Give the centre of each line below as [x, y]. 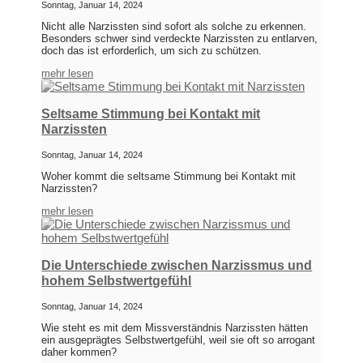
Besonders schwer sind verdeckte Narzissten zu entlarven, [180, 39]
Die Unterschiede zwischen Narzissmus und [177, 266]
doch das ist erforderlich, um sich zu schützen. [152, 51]
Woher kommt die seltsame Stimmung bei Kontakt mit [169, 177]
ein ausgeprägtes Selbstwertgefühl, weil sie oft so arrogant [179, 340]
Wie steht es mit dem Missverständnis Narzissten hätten [175, 328]
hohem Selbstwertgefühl [117, 281]
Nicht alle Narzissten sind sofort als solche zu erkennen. [174, 27]
